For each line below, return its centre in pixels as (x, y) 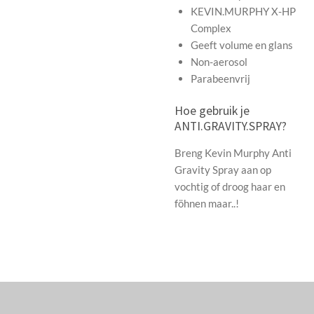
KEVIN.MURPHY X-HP (243, 12)
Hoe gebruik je (212, 110)
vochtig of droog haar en (230, 186)
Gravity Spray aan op (223, 169)
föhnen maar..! (207, 203)
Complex (211, 28)
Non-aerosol (219, 62)
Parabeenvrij (220, 79)
